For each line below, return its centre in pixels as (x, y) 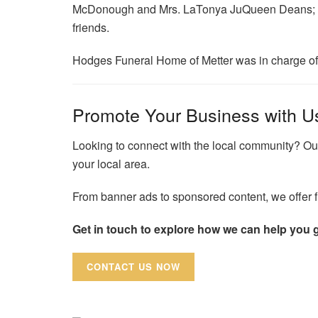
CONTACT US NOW (133, 266)
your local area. (111, 163)
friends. (91, 28)
